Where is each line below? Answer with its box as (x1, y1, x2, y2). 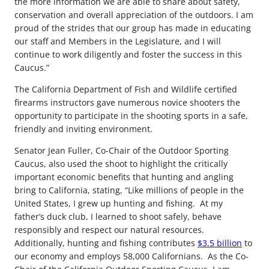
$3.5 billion (198, 237, 242, 249)
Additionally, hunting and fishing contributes (14, 237, 198, 249)
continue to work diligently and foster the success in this (14, 48, 242, 60)
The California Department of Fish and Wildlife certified (14, 83, 237, 95)
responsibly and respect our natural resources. (14, 224, 207, 235)
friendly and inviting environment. (14, 122, 153, 134)
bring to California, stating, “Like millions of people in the (14, 184, 244, 196)
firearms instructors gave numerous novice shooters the (14, 96, 240, 108)
